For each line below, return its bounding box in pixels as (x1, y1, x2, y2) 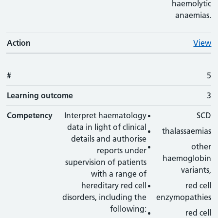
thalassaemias (162, 126, 212, 136)
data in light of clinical (67, 122, 147, 132)
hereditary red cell (81, 181, 147, 190)
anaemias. (175, 10, 212, 20)
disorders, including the (62, 192, 147, 202)
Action (7, 38, 31, 48)
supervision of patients (65, 157, 147, 167)
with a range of (91, 169, 147, 179)
